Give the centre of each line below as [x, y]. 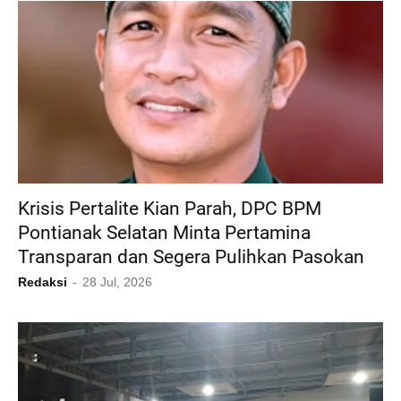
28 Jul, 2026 [117, 282]
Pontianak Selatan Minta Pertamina [164, 233]
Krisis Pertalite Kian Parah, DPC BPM [170, 209]
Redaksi [43, 282]
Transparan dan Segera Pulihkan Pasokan [191, 257]
